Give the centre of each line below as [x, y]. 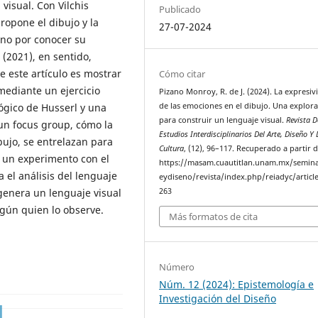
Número [177, 267]
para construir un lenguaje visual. [223, 120]
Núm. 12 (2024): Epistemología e [237, 284]
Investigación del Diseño [218, 298]
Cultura [172, 149]
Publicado [180, 10]
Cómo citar [182, 74]
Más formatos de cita [214, 216]
